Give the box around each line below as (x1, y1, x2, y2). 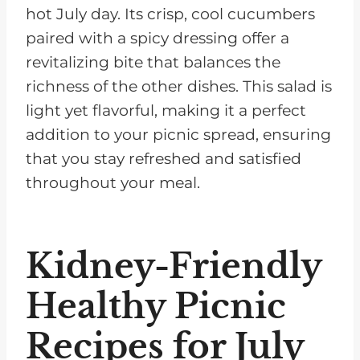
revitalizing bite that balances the (26, 53, 280, 72)
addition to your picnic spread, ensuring (26, 125, 331, 145)
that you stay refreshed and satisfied (26, 149, 301, 169)
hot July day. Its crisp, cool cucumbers (26, 5, 315, 24)
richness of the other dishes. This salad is (26, 77, 332, 96)
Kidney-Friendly (26, 245, 321, 288)
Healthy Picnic (26, 285, 286, 328)
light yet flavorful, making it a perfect (26, 101, 306, 121)
